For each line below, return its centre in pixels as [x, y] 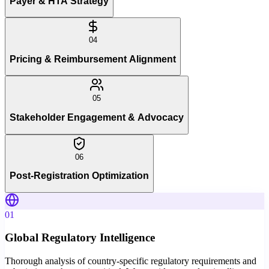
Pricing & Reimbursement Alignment [93, 59]
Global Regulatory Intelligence [80, 238]
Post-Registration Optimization [79, 176]
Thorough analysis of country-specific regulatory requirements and [131, 261]
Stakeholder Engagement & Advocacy [97, 117]
